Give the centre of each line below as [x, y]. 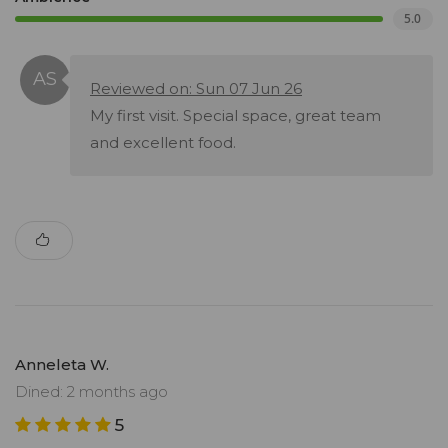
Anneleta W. [62, 365]
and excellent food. [163, 143]
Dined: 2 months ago [91, 392]
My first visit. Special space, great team [235, 116]
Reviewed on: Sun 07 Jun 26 [196, 89]
